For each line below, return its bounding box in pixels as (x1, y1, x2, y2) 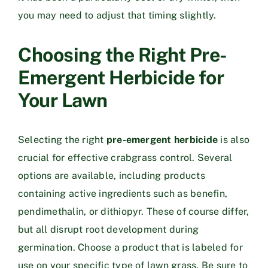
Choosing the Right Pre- (18, 43, 227, 66)
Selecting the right (18, 133, 106, 145)
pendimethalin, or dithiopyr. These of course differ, (18, 205, 249, 217)
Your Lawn (18, 89, 108, 111)
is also (218, 133, 250, 145)
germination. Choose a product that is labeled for (18, 241, 243, 253)
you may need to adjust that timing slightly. (18, 9, 217, 21)
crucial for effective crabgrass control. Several (18, 151, 233, 163)
